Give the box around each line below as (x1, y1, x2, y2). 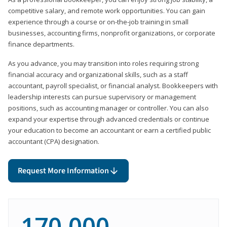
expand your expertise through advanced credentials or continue (8, 114, 209, 124)
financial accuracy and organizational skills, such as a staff (8, 69, 188, 79)
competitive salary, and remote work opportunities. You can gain (8, 6, 205, 15)
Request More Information (18, 165, 109, 176)
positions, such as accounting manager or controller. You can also (8, 103, 209, 112)
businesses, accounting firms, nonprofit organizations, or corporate (8, 28, 215, 37)
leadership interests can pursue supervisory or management (8, 92, 196, 101)
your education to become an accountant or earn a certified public (8, 125, 211, 135)
